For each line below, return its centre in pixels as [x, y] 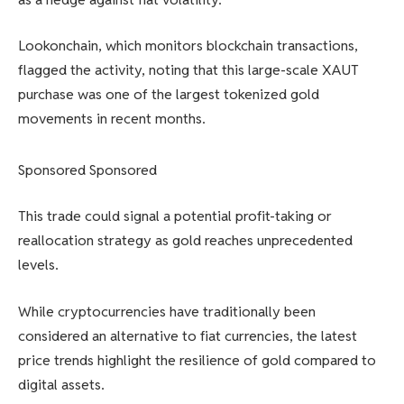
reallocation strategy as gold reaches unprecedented [185, 241]
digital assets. [61, 385]
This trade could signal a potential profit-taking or [175, 216]
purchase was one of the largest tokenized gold [169, 95]
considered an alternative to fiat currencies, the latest [188, 336]
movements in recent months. [112, 119]
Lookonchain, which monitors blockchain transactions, [188, 46]
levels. [38, 265]
